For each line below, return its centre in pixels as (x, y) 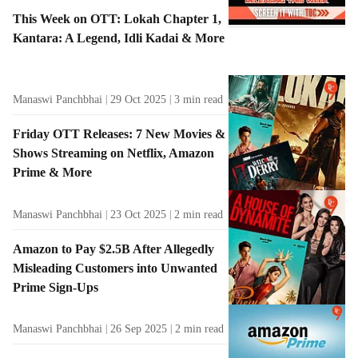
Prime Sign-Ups (56, 287)
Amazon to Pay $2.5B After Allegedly (113, 249)
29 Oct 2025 (138, 99)
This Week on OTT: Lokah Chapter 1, (117, 18)
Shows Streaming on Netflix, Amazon (113, 153)
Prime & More (52, 172)
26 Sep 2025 (139, 329)
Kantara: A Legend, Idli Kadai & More (119, 38)
